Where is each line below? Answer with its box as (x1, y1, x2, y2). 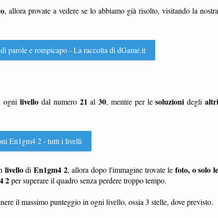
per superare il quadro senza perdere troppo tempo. (9, 175, 166, 185)
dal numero (38, 96, 80, 107)
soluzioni (155, 96, 184, 107)
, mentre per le (106, 96, 156, 107)
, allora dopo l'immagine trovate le (67, 164, 175, 175)
